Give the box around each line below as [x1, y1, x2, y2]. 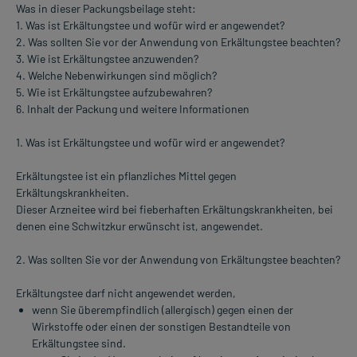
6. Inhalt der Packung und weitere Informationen [16, 102, 249, 116]
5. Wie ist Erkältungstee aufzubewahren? [16, 85, 212, 100]
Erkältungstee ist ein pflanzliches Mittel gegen [16, 169, 237, 183]
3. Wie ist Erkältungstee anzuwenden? [16, 52, 198, 66]
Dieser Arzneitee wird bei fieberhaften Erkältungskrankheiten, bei [16, 202, 333, 217]
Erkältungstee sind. [32, 336, 126, 351]
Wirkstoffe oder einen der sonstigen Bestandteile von [32, 320, 291, 334]
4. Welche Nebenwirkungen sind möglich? [16, 69, 217, 83]
